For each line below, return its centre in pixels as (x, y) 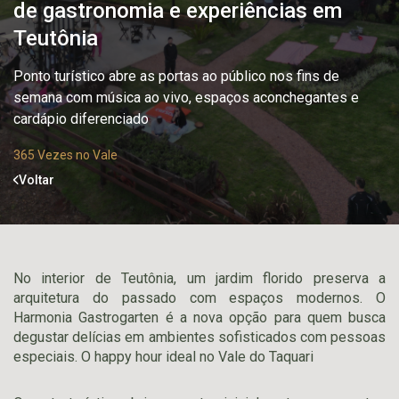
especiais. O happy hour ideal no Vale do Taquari (163, 357)
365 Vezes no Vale (65, 155)
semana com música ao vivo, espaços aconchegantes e (186, 98)
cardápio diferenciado (81, 119)
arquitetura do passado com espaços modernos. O (199, 298)
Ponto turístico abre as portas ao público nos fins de (176, 76)
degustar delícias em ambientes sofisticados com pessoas (199, 337)
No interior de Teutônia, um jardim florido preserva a (199, 278)
